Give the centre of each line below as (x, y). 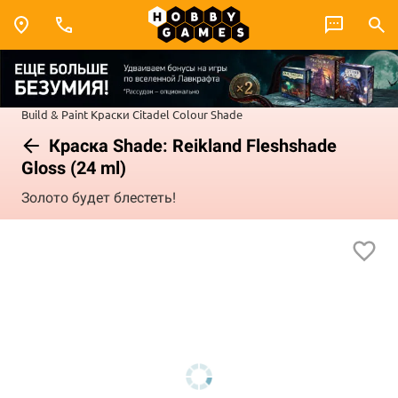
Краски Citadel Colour (149, 114)
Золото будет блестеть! (99, 198)
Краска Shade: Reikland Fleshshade (191, 145)
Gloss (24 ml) (74, 167)
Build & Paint (55, 114)
